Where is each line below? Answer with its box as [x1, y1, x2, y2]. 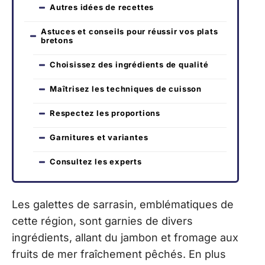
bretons [41, 35, 73, 46]
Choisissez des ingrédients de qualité [50, 60, 209, 70]
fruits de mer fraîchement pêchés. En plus [12, 247, 226, 260]
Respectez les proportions [50, 108, 160, 118]
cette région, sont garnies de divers [12, 214, 193, 227]
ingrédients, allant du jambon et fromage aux [12, 231, 238, 244]
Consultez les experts [50, 157, 142, 167]
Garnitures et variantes [50, 132, 148, 143]
